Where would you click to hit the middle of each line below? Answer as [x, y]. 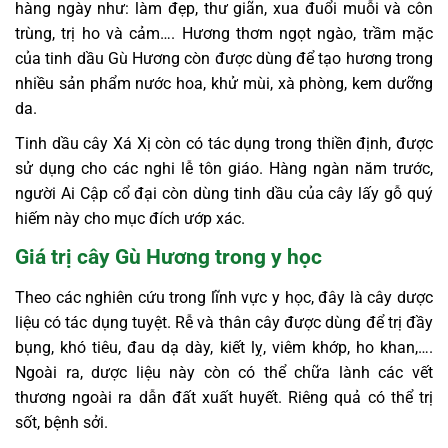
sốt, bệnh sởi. [61, 422]
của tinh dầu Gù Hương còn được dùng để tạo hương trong [224, 59]
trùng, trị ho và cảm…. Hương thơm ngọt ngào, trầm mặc [224, 34]
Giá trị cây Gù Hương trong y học [168, 257]
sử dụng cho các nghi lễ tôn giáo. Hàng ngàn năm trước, [224, 169]
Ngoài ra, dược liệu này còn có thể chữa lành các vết [224, 372]
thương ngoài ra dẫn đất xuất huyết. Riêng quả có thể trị [224, 397]
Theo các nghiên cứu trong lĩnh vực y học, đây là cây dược [224, 297]
